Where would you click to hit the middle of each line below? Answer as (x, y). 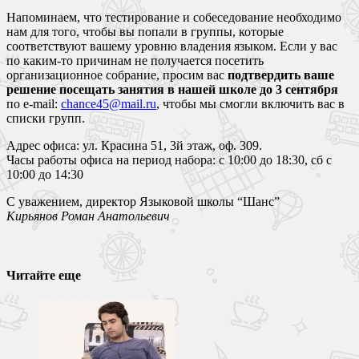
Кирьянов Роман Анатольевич (88, 216)
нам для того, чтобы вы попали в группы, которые (145, 32)
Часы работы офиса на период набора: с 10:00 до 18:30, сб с (169, 160)
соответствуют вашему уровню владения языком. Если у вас (172, 46)
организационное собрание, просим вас (117, 75)
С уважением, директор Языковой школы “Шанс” (143, 202)
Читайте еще (44, 275)
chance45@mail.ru (109, 104)
